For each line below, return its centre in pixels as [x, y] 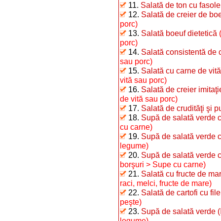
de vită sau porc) [149, 99]
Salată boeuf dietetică [179, 33]
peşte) [131, 202]
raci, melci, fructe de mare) [166, 183]
